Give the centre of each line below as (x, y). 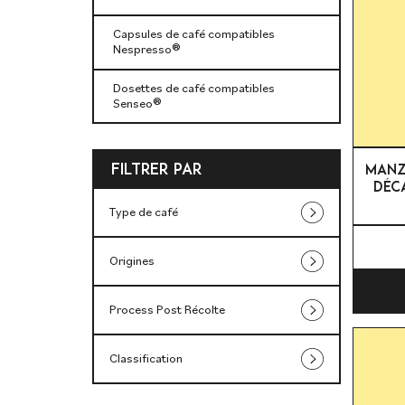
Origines (132, 261)
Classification (146, 358)
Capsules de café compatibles (193, 34)
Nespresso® (146, 49)
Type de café (144, 212)
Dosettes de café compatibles (193, 88)
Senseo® (137, 104)
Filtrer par (157, 168)
